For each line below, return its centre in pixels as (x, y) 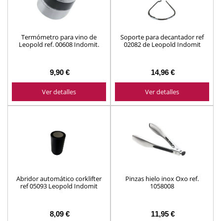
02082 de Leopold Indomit (162, 45)
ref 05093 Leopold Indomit (59, 186)
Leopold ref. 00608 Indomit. (59, 45)
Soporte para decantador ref (162, 37)
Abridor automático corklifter (59, 179)
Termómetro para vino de (59, 37)
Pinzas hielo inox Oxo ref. (162, 179)
